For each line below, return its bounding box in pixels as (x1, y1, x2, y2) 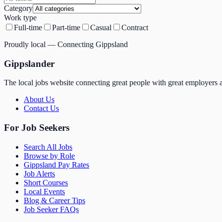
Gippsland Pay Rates (24, 160, 89, 169)
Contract (121, 23, 148, 32)
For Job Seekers (4, 122, 69, 133)
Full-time (14, 23, 42, 32)
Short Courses (24, 178, 68, 187)
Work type (4, 13, 37, 22)
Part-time (52, 23, 80, 32)
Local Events (24, 187, 65, 196)
